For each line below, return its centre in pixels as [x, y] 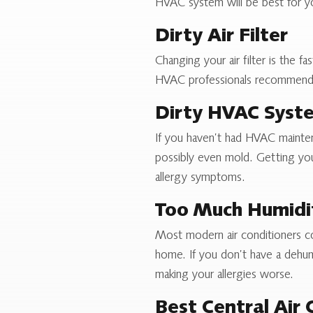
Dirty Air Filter [221, 37]
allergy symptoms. [200, 178]
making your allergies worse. [224, 275]
